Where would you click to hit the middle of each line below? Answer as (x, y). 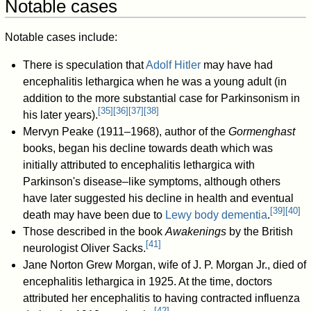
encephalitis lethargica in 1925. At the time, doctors (147, 281)
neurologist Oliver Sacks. (84, 248)
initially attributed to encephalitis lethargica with (138, 165)
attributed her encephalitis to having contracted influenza (161, 298)
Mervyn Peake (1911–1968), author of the (125, 131)
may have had (236, 65)
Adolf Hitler (173, 65)
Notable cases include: (61, 37)
